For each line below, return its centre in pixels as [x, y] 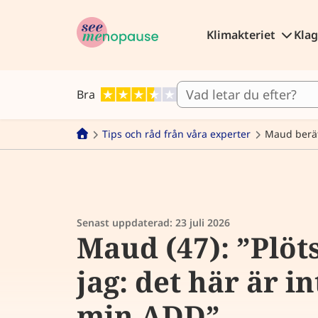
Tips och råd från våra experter [176, 134]
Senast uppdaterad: [126, 223]
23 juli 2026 [203, 223]
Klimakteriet [242, 35]
